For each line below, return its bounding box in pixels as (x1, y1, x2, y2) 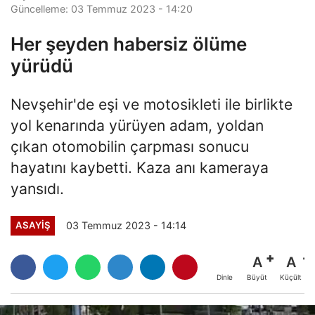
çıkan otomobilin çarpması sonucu (11, 137, 249, 156)
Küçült (280, 272, 302, 281)
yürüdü (11, 55, 73, 77)
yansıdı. (11, 179, 64, 198)
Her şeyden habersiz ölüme (11, 33, 247, 56)
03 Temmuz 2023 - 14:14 (66, 219, 187, 231)
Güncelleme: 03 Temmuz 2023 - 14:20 (11, 3, 193, 15)
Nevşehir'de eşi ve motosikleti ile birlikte (11, 95, 292, 114)
